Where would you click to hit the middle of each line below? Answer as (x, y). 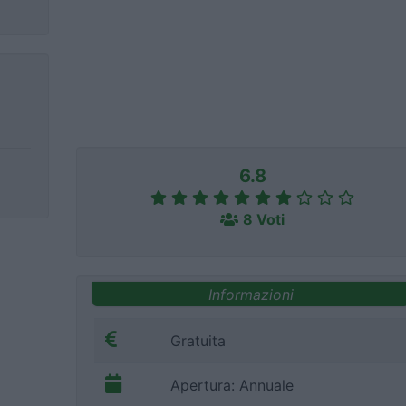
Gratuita (198, 341)
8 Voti (264, 219)
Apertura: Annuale (232, 386)
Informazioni (251, 294)
